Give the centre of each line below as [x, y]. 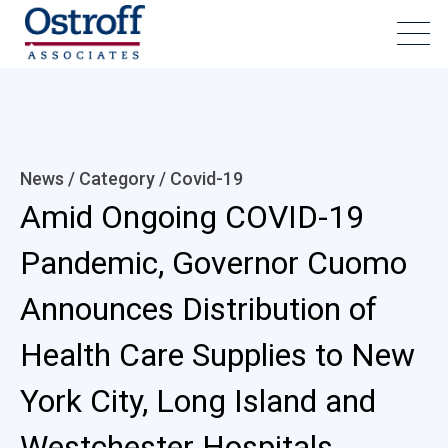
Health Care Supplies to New [217, 355]
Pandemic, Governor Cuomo [213, 263]
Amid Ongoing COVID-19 [192, 217]
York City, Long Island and [198, 401]
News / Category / [95, 178]
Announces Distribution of [198, 309]
